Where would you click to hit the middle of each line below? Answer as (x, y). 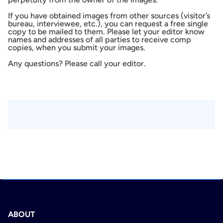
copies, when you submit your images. (77, 48)
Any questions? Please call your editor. (77, 64)
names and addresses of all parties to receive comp (100, 40)
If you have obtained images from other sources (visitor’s (109, 16)
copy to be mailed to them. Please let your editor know (106, 32)
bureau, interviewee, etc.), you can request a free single (108, 24)
